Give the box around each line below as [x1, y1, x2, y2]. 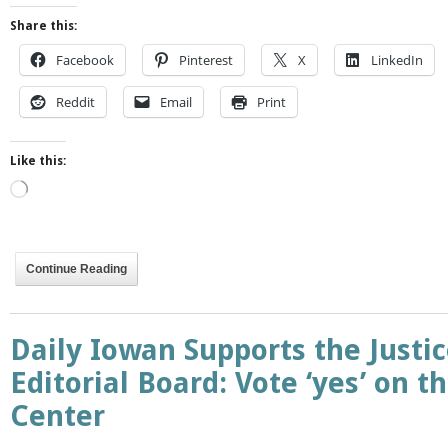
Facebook [56, 50, 114, 69]
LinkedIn [371, 50, 423, 69]
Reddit [56, 92, 95, 111]
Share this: [10, 18, 77, 33]
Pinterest [179, 50, 233, 69]
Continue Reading [26, 261, 127, 276]
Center [10, 398, 105, 433]
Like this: [10, 153, 66, 168]
